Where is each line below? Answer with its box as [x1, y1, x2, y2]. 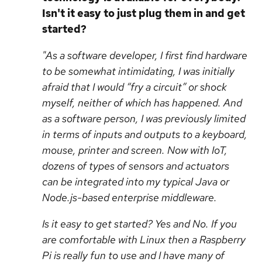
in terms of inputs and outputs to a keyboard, [42, 127, 247, 141]
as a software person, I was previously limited [42, 112, 246, 125]
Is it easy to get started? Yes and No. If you [42, 217, 237, 230]
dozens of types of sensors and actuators [42, 159, 229, 173]
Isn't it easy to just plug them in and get [42, 6, 245, 20]
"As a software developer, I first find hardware [42, 49, 247, 62]
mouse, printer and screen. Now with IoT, [42, 143, 227, 157]
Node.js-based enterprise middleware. [42, 191, 217, 204]
